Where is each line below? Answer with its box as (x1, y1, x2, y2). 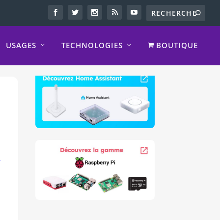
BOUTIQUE (154, 40, 198, 51)
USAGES (6, 40, 36, 51)
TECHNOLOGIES (61, 40, 123, 51)
